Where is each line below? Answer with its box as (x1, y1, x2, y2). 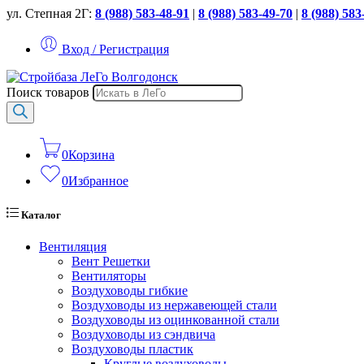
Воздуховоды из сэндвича (71, 327, 215, 342)
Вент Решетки (71, 254, 150, 269)
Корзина (68, 148, 115, 162)
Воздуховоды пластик (71, 342, 193, 357)
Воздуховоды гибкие (71, 284, 188, 298)
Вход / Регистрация (62, 42, 169, 56)
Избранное (68, 174, 128, 188)
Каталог (19, 209, 61, 222)
